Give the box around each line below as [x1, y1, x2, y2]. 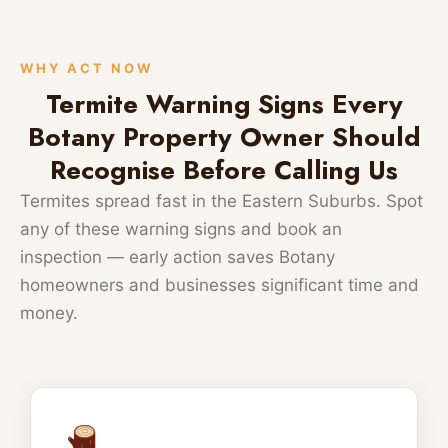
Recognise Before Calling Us [50, 150, 398, 189]
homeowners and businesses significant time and [20, 274, 419, 295]
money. [20, 302, 78, 323]
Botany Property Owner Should [27, 117, 421, 156]
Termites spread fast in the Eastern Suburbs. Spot [20, 190, 423, 211]
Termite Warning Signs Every [45, 84, 403, 123]
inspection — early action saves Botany [20, 246, 335, 267]
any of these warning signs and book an [20, 218, 342, 239]
